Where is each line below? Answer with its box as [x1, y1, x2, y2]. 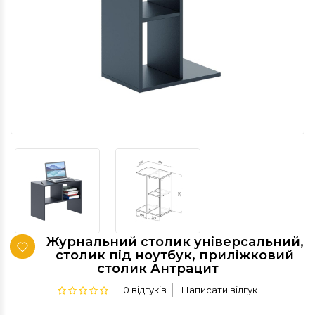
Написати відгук [181, 284, 257, 296]
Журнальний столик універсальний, [46, 234, 304, 250]
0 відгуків [123, 284, 167, 296]
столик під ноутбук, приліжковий [56, 247, 294, 264]
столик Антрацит [96, 261, 219, 277]
